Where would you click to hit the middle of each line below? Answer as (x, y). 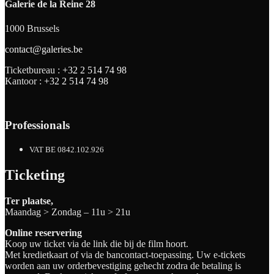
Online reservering (43, 232)
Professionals (37, 125)
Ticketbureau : (34, 70)
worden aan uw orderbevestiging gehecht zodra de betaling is (123, 265)
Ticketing (35, 175)
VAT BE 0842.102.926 (67, 150)
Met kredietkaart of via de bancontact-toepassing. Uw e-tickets (125, 254)
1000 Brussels (32, 28)
